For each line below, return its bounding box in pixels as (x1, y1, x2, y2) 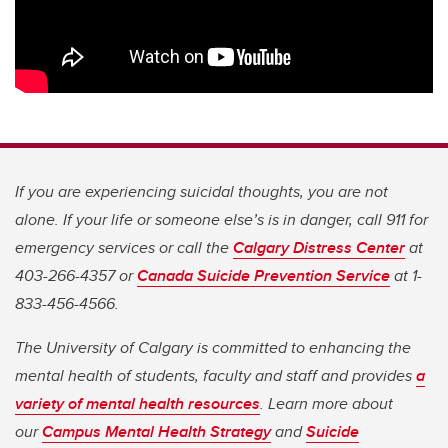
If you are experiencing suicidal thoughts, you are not (15, 180, 388, 204)
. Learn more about (260, 392, 393, 416)
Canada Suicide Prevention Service (137, 264, 390, 288)
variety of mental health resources (15, 392, 260, 416)
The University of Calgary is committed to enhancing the (15, 336, 411, 360)
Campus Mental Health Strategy (42, 420, 271, 444)
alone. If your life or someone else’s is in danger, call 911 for (15, 208, 428, 232)
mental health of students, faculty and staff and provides (15, 364, 416, 388)
